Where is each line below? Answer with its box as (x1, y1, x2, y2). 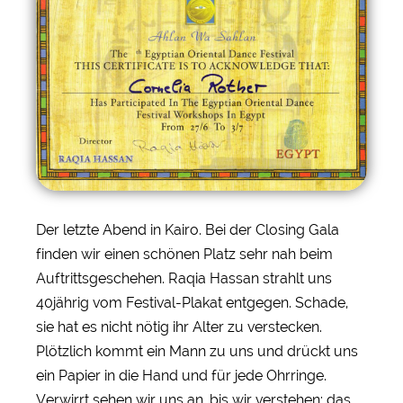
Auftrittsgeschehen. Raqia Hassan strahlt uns (36, 269, 332, 287)
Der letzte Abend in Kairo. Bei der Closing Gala (36, 220, 339, 238)
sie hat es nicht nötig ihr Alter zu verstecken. (36, 318, 322, 336)
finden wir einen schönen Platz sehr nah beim (36, 245, 333, 263)
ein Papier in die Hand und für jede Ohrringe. (36, 366, 327, 384)
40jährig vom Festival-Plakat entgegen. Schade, (36, 293, 348, 311)
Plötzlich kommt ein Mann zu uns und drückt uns (36, 342, 358, 360)
